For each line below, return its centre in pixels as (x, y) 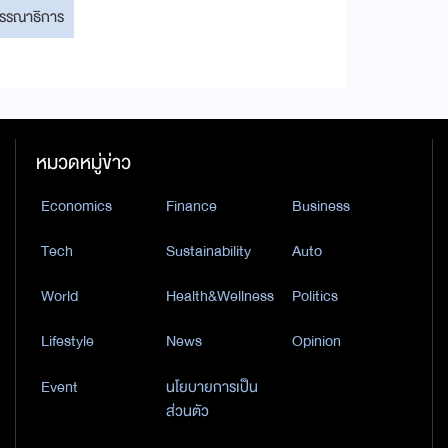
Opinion (316, 341)
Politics (314, 296)
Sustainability (209, 251)
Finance (192, 205)
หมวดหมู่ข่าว (83, 162)
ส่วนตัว (188, 410)
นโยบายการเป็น (212, 386)
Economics (76, 205)
